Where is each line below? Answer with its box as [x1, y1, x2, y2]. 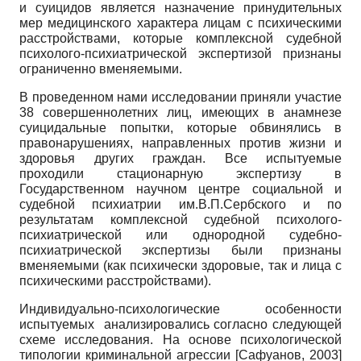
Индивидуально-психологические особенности [19, 301, 342, 316]
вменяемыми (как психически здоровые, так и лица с [19, 258, 342, 272]
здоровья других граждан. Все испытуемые [19, 151, 342, 165]
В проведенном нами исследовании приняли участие [19, 89, 342, 104]
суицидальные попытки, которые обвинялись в [19, 120, 342, 135]
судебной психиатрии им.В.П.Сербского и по [19, 197, 342, 211]
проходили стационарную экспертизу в [19, 166, 342, 180]
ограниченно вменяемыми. [19, 61, 182, 76]
